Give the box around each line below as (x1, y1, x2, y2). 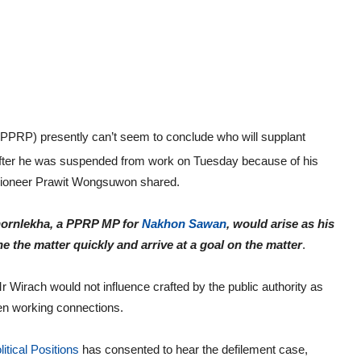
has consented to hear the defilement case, (79, 342, 308, 356)
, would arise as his (226, 217, 334, 230)
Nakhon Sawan (139, 217, 226, 230)
